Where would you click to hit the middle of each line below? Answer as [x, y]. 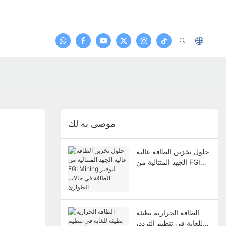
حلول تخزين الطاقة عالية [173, 151]
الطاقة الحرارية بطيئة [167, 212]
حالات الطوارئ [158, 183]
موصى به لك [92, 124]
